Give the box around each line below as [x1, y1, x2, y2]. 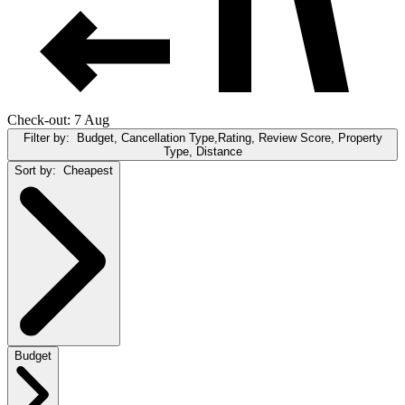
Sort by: [14, 163, 63, 177]
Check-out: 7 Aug [7, 111, 109, 127]
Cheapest [63, 163, 113, 177]
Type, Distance [163, 144, 242, 158]
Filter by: [23, 130, 77, 145]
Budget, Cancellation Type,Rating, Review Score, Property [76, 130, 382, 145]
